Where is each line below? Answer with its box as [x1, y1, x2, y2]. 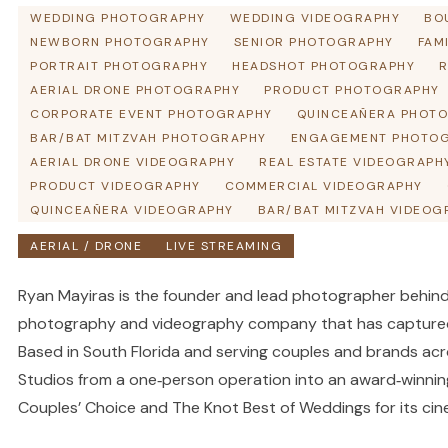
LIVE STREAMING [166, 238, 282, 254]
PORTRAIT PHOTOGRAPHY [30, 58, 208, 74]
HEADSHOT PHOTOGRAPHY [232, 58, 415, 74]
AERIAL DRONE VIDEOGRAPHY [30, 154, 235, 170]
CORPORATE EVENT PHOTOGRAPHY [30, 106, 273, 122]
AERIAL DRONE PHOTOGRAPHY [30, 82, 240, 98]
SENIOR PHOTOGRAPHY [233, 34, 394, 50]
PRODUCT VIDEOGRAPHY [30, 178, 201, 194]
